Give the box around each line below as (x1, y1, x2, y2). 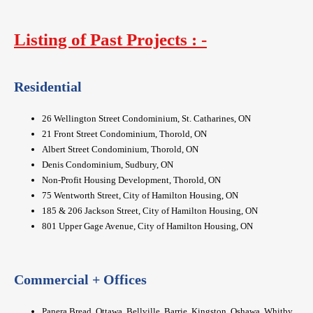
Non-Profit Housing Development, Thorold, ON (42, 175, 221, 186)
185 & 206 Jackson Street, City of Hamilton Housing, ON (42, 205, 258, 217)
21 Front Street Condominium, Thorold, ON (42, 129, 207, 140)
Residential (14, 79, 82, 95)
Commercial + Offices (14, 272, 147, 288)
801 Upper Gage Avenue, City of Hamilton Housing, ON (42, 221, 253, 232)
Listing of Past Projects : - (14, 30, 207, 50)
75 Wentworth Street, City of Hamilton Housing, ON (42, 190, 238, 201)
